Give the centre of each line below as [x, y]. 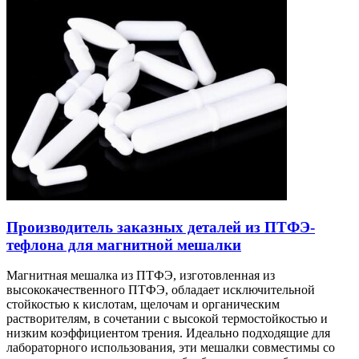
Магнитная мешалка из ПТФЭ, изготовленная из [141, 276]
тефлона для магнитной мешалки [124, 244]
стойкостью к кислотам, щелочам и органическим [143, 305]
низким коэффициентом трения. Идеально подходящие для [168, 333]
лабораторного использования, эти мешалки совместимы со [171, 348]
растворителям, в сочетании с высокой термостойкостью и [167, 319]
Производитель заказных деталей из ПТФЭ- [161, 227]
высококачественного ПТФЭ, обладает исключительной [161, 290]
